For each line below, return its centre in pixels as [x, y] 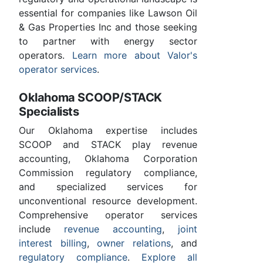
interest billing [53, 243]
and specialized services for [108, 187]
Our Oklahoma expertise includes [108, 131]
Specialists [49, 112]
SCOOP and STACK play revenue [108, 145]
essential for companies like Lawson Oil [108, 13]
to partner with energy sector [108, 41]
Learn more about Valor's [134, 55]
